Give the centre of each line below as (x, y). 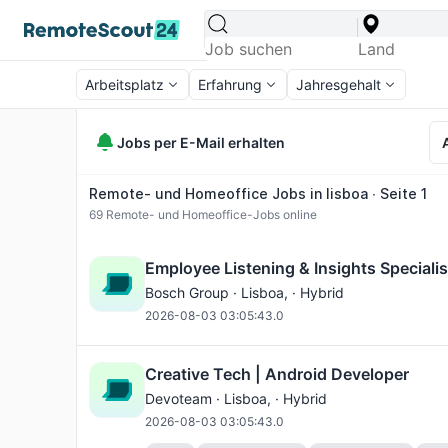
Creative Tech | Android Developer (277, 374)
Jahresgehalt (338, 84)
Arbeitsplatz (124, 84)
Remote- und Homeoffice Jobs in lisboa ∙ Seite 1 (258, 193)
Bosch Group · (193, 292)
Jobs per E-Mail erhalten (201, 142)
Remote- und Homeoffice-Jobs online (210, 214)
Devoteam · (184, 398)
